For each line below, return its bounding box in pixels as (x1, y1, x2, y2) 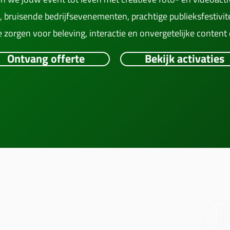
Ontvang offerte (7, 48, 85, 69)
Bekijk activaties (144, 48, 224, 69)
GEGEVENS (33, 199, 84, 215)
